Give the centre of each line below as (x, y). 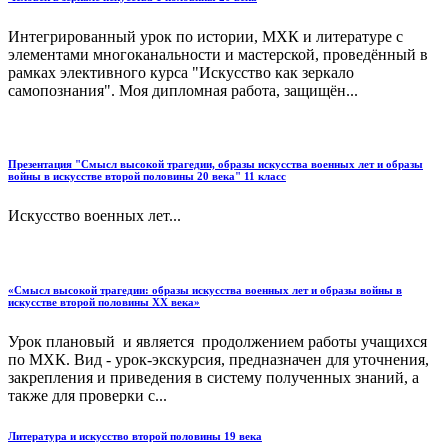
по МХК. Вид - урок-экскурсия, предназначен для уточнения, (218, 360)
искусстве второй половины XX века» (104, 302)
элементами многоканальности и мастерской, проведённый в (218, 54)
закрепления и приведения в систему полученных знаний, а (213, 378)
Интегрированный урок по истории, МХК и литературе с (205, 36)
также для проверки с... (87, 396)
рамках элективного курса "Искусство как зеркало (181, 72)
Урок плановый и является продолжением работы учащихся (217, 342)
